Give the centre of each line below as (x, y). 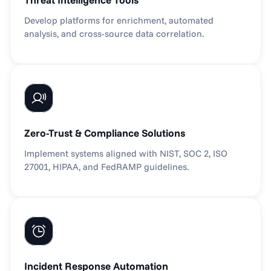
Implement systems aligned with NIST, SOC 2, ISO (126, 153)
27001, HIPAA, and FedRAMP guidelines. (106, 167)
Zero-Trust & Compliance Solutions (105, 133)
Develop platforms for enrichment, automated (119, 20)
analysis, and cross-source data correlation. (114, 34)
